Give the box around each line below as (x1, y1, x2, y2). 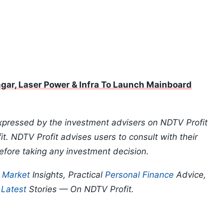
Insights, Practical (30, 170, 105, 180)
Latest (1, 184, 26, 195)
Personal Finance (105, 170, 174, 180)
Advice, (174, 170, 206, 180)
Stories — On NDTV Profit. (26, 184, 134, 195)
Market (2, 170, 30, 180)
